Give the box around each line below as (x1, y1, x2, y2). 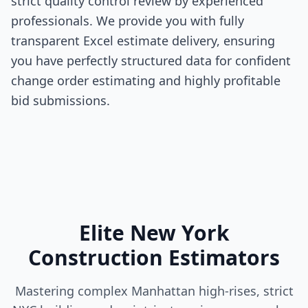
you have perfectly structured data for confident (11, 52, 291, 69)
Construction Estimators (28, 243, 280, 272)
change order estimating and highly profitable (11, 72, 280, 89)
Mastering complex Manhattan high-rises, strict (14, 283, 294, 299)
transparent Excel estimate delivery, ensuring (11, 32, 275, 49)
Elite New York (78, 219, 230, 247)
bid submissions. (11, 92, 110, 109)
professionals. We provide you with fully (11, 12, 244, 29)
